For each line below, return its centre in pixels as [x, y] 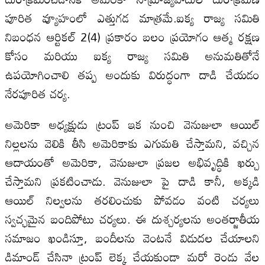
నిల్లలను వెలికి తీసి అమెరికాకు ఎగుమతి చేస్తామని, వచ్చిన [132, 143]
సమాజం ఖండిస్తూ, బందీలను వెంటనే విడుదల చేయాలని [132, 237]
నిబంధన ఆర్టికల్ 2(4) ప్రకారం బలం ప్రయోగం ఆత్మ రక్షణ [132, 36]
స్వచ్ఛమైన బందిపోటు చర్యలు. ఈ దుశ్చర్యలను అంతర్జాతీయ [132, 219]
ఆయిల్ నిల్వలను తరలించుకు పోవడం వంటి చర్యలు [132, 200]
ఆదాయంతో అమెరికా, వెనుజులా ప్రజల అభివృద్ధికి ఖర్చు [132, 162]
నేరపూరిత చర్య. [38, 93]
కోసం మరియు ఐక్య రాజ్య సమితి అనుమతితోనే [132, 55]
